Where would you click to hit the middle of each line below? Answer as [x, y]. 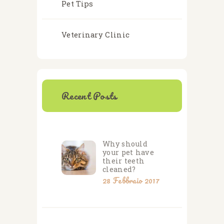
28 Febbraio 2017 [131, 181]
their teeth [124, 161]
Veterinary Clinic [96, 35]
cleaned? [119, 169]
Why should [125, 144]
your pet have [128, 152]
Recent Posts [89, 95]
